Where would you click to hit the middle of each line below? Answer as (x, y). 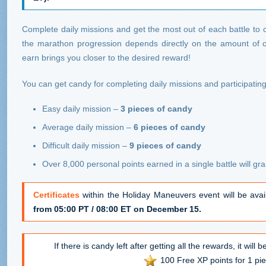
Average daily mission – (88, 127)
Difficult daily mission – (86, 145)
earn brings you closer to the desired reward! (106, 58)
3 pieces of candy (156, 109)
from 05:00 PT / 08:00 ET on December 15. (117, 209)
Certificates (56, 195)
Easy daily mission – (81, 109)
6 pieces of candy (170, 127)
